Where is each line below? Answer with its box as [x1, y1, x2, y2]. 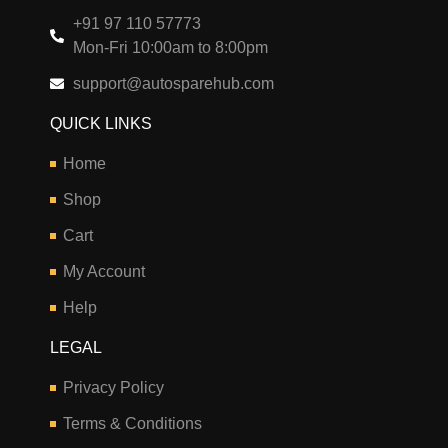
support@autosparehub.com [72, 74, 274, 92]
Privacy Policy [62, 378, 164, 396]
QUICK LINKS [50, 114, 152, 132]
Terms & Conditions [62, 414, 202, 432]
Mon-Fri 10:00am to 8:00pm [72, 38, 268, 56]
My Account [62, 262, 145, 280]
